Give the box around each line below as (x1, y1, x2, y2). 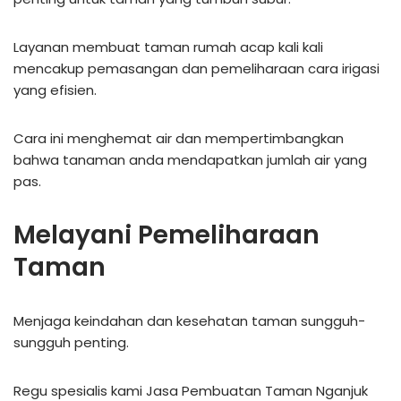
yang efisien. (13, 80, 97, 99)
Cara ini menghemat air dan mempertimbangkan (13, 128, 344, 148)
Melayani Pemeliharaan (13, 217, 320, 252)
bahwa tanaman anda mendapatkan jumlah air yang (13, 149, 367, 169)
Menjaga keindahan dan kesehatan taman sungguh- (13, 311, 365, 330)
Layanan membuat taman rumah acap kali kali (13, 37, 323, 56)
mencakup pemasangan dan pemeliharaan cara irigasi (13, 58, 380, 78)
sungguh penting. (13, 332, 129, 352)
